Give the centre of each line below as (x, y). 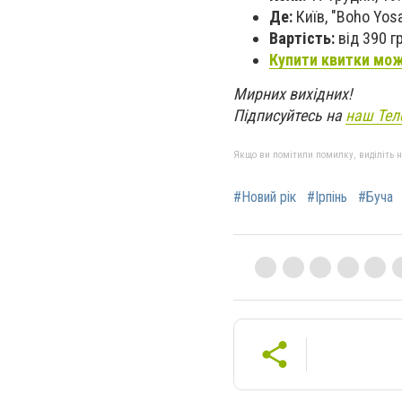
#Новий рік (265, 197)
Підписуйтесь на (289, 116)
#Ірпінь (327, 197)
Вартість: (302, 39)
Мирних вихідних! (293, 94)
